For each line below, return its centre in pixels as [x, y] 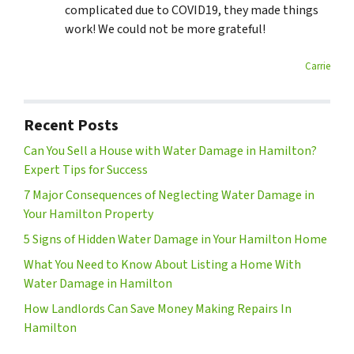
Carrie [318, 66]
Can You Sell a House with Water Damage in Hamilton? [170, 151]
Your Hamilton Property [88, 215]
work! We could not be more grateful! [165, 30]
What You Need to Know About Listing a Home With [162, 265]
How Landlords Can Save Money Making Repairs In [158, 309]
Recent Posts [71, 126]
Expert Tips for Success [86, 170]
